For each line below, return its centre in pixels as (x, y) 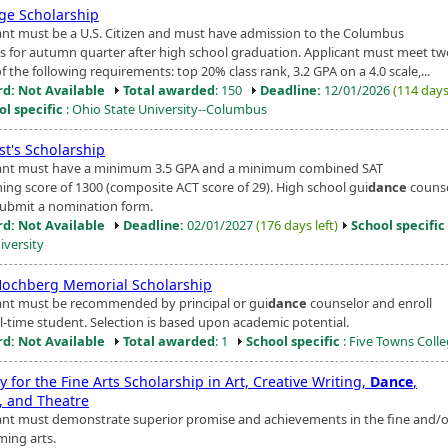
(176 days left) (297, 224)
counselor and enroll (369, 302)
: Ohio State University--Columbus (165, 108)
